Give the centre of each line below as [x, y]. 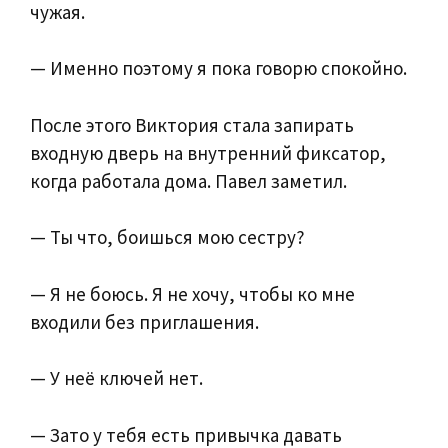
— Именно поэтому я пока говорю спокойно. [218, 68]
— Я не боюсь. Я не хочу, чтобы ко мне [192, 293]
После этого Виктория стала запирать [192, 124]
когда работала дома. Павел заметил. [188, 180]
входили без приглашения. [144, 321]
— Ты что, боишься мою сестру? [167, 237]
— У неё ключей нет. [116, 378]
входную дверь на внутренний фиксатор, [208, 152]
